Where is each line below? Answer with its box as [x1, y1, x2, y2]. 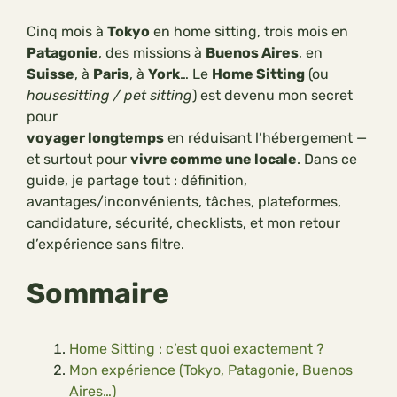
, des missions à [98, 44, 206, 61]
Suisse [27, 66, 74, 82]
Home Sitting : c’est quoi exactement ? [69, 340, 324, 357]
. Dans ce [297, 151, 357, 167]
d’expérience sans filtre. [27, 236, 184, 253]
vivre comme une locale [130, 151, 297, 167]
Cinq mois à [27, 23, 107, 40]
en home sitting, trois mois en [150, 23, 348, 40]
